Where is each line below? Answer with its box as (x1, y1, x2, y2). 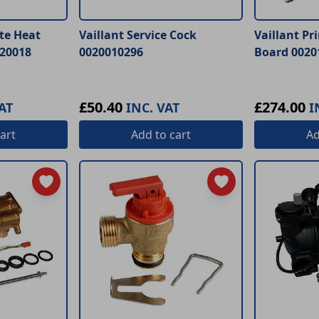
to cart (152, 127, 191, 143)
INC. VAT (126, 99, 180, 117)
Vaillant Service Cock (79, 27, 197, 43)
